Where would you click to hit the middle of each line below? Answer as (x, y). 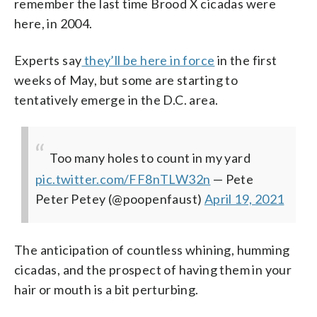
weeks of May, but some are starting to (126, 80)
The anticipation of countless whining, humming (152, 249)
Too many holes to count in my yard (150, 157)
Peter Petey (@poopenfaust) (120, 198)
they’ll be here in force (148, 60)
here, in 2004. (53, 23)
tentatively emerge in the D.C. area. (116, 99)
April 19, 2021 (244, 198)
